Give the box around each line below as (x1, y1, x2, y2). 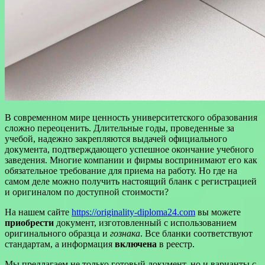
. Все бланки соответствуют (140, 228, 253, 238)
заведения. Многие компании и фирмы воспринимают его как (5, 154, 257, 165)
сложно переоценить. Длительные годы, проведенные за (5, 122, 234, 133)
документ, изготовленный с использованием (54, 217, 237, 228)
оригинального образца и (5, 228, 110, 238)
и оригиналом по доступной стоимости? (5, 186, 169, 197)
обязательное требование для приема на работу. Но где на (5, 165, 237, 176)
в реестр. (157, 238, 195, 249)
